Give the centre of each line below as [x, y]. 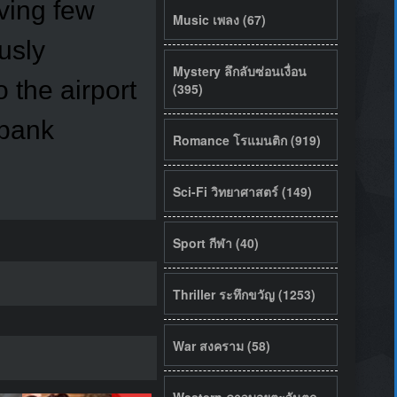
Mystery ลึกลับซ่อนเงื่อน [239, 70]
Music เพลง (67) [219, 19]
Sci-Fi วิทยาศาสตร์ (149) [242, 191]
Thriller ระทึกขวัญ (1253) [244, 294]
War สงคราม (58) [221, 345]
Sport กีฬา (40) [215, 242]
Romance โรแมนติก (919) [246, 140]
